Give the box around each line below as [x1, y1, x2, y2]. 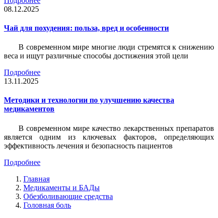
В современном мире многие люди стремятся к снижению [18, 43, 214, 52]
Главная [23, 174, 50, 183]
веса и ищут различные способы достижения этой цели [4, 52, 188, 60]
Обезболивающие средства [23, 192, 113, 200]
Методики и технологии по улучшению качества [4, 96, 174, 105]
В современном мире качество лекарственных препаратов [18, 124, 214, 132]
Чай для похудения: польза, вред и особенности [4, 23, 169, 32]
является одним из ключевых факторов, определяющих [4, 132, 214, 141]
